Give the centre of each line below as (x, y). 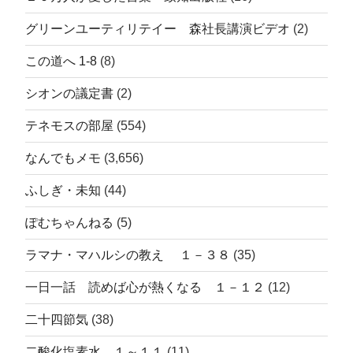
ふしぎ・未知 (63, 191)
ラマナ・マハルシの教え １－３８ (128, 255)
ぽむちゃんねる (69, 223)
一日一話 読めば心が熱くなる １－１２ (145, 288)
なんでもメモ (63, 158)
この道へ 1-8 (61, 61)
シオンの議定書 (69, 94)
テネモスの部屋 (69, 126)
